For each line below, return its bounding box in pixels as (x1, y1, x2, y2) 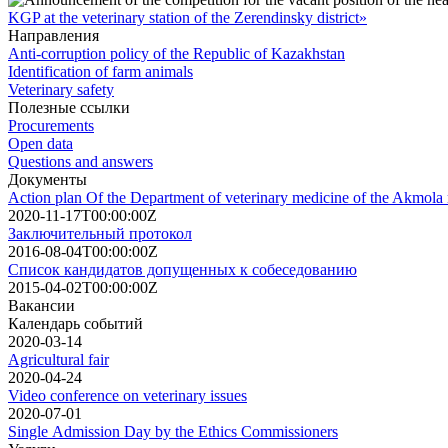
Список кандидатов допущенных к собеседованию (8, 260, 357, 278)
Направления (8, 26, 99, 44)
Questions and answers (8, 152, 153, 170)
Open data (8, 134, 73, 152)
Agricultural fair (8, 350, 109, 368)
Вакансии (8, 296, 75, 314)
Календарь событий (8, 314, 143, 332)
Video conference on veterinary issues (8, 386, 247, 404)
